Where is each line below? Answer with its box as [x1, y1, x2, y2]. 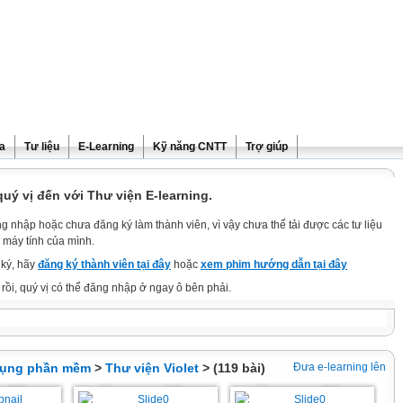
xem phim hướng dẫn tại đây [201, 258, 347, 271]
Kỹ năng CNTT [153, 140, 227, 153]
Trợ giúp [246, 140, 288, 153]
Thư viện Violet [105, 361, 199, 375]
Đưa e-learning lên [293, 361, 386, 373]
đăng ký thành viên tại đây [38, 258, 171, 271]
